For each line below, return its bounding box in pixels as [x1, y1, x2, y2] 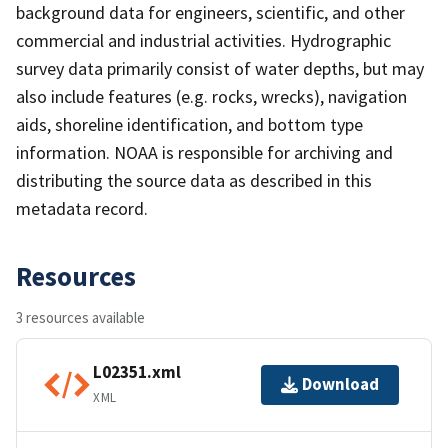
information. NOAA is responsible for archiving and [16, 140, 393, 164]
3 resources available [16, 307, 145, 327]
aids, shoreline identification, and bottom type [16, 112, 363, 136]
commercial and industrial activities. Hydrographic [16, 28, 391, 52]
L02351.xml [93, 361, 181, 384]
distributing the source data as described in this [16, 168, 372, 192]
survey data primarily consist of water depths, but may [16, 56, 424, 80]
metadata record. [16, 196, 148, 220]
